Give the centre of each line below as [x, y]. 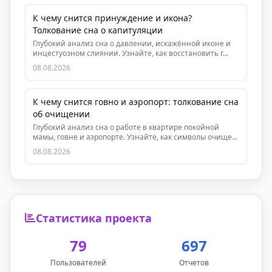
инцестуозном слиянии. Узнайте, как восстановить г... [131, 53]
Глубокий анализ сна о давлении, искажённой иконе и [132, 43]
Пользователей [78, 263]
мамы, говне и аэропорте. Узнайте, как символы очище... [135, 137]
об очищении [61, 114]
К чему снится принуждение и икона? [112, 18]
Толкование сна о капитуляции [98, 30]
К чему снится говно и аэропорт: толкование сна [136, 102]
